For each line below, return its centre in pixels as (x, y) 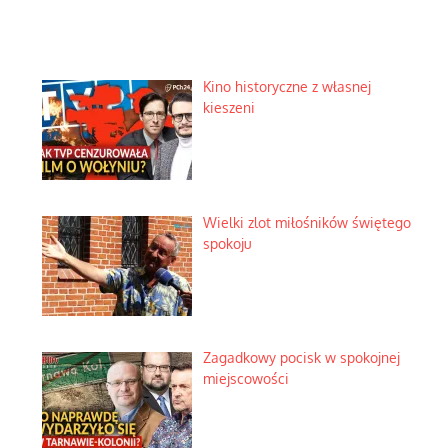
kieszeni (228, 107)
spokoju (227, 243)
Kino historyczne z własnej (286, 86)
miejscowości (245, 379)
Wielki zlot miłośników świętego (306, 222)
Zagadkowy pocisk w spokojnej (301, 358)
